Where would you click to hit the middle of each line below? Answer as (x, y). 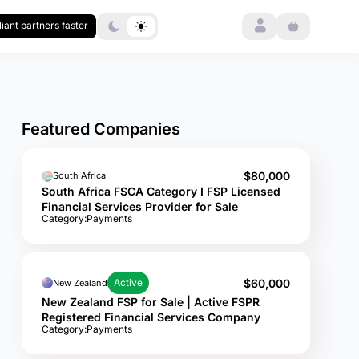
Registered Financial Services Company (151, 317)
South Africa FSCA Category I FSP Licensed (161, 191)
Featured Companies (101, 129)
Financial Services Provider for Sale (140, 206)
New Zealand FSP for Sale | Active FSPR (151, 302)
